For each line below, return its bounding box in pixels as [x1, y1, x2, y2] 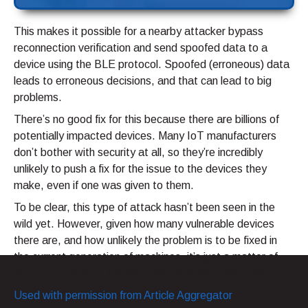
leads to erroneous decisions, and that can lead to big [14, 75, 272, 87]
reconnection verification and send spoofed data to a [14, 42, 267, 54]
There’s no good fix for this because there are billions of [14, 113, 279, 126]
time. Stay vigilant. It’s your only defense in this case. [14, 267, 269, 280]
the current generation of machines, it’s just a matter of [14, 251, 278, 263]
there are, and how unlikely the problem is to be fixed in [14, 234, 277, 247]
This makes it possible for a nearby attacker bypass [14, 25, 263, 38]
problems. [14, 91, 62, 104]
